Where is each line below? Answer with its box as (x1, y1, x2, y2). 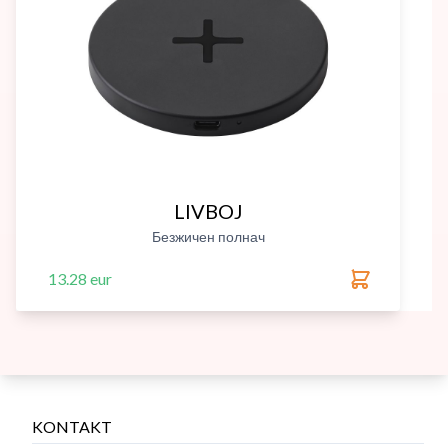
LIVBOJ (173, 199, 243, 223)
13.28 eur (48, 269, 112, 288)
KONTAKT (32, 417, 112, 436)
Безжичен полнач (151, 228, 265, 245)
